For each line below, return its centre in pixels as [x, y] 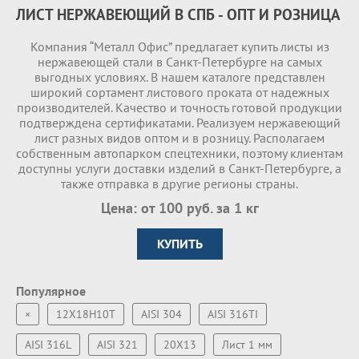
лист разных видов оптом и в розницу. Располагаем [179, 138]
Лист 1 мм [247, 345]
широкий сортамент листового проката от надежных [179, 92]
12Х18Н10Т [86, 314]
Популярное [51, 291]
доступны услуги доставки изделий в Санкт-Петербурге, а [179, 168]
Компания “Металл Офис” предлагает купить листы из [179, 46]
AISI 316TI [233, 314]
